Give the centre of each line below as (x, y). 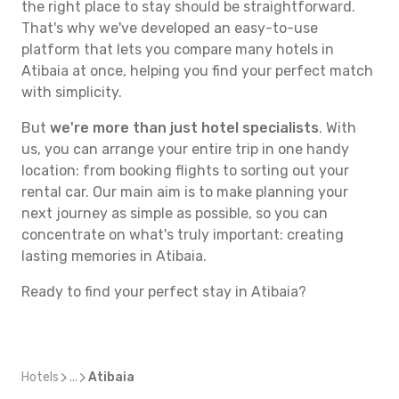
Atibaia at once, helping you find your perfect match (197, 71)
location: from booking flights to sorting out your (185, 171)
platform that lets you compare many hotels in (178, 49)
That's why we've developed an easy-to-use (170, 28)
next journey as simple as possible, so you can (175, 213)
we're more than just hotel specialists (184, 128)
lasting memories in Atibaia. (114, 256)
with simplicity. (72, 92)
